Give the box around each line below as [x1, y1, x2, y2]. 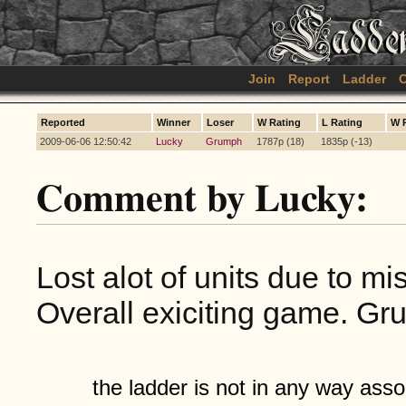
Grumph [206, 136, 242, 147]
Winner [157, 117, 190, 128]
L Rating [322, 117, 362, 128]
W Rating [257, 117, 301, 128]
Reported [41, 117, 85, 128]
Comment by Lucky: [36, 179, 368, 218]
